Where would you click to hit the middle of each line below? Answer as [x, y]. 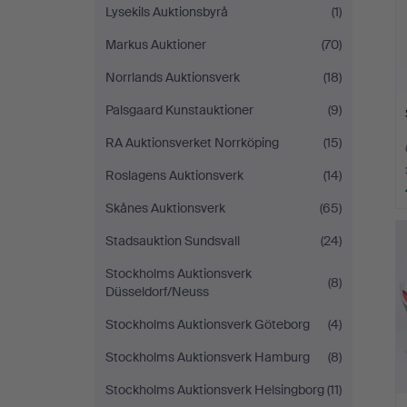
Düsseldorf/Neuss [157, 292]
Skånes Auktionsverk [165, 208]
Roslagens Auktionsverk [174, 175]
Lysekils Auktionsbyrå [167, 12]
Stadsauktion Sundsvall [173, 241]
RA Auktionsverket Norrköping [192, 143]
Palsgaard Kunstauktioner [179, 110]
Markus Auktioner [156, 45]
